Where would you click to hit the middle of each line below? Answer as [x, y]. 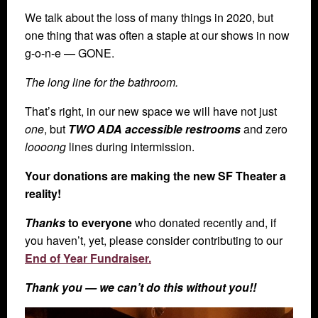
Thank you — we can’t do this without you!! [141, 287]
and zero [264, 129]
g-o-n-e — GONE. [70, 53]
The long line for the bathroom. [102, 82]
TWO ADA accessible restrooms [154, 129]
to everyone [99, 223]
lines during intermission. [130, 147]
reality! [43, 194]
